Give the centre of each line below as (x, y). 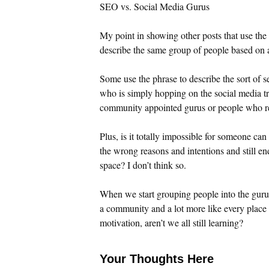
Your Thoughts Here (157, 258)
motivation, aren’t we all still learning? (171, 222)
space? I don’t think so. (143, 165)
